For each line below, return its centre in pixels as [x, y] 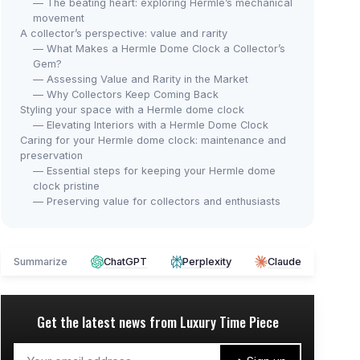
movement [59, 18]
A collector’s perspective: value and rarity [124, 33]
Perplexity [207, 262]
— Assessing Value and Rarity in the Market [141, 79]
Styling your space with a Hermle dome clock [132, 110]
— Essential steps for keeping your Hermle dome [154, 171]
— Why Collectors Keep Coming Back [126, 94]
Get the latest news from [108, 322]
